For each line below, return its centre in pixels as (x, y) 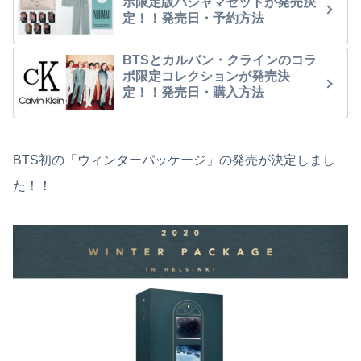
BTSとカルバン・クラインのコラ (220, 60)
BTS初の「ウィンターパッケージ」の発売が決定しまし (174, 160)
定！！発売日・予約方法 (193, 18)
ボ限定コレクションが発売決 (206, 76)
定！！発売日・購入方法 (193, 92)
